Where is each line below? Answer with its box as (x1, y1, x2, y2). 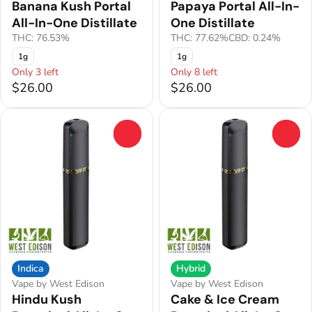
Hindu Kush (12, 291, 81, 309)
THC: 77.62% (171, 31, 228, 45)
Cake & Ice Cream (171, 291, 279, 309)
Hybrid (176, 262, 205, 276)
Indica (17, 262, 44, 276)
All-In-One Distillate (12, 15, 137, 32)
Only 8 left (171, 65, 217, 79)
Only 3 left (12, 65, 58, 79)
